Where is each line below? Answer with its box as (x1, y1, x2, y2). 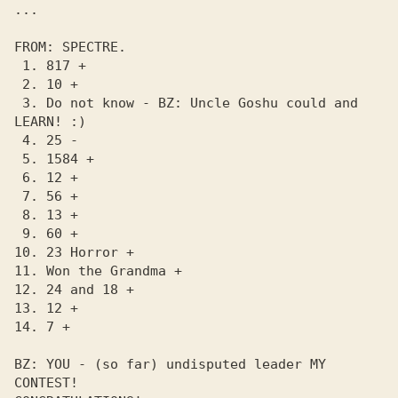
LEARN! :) (14, 114, 86, 130)
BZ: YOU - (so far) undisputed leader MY (14, 356, 326, 372)
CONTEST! (14, 375, 86, 391)
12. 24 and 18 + (14, 282, 134, 298)
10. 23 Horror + (14, 244, 134, 260)
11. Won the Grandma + (14, 263, 182, 279)
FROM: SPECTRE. (14, 39, 126, 55)
